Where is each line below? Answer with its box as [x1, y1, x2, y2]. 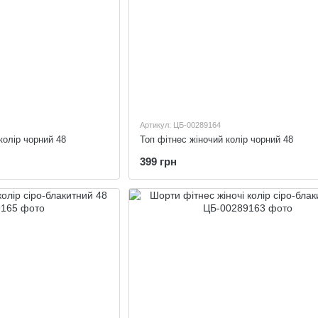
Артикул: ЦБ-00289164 [139, 120, 221, 129]
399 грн [139, 155, 177, 168]
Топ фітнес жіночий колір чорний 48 [139, 133, 293, 145]
